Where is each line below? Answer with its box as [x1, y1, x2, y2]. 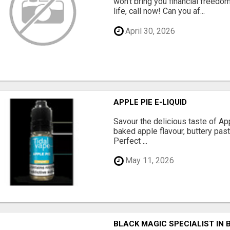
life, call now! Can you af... [113, 6, 205, 16]
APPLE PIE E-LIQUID [113, 97, 187, 107]
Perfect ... [113, 136, 148, 146]
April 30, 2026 [123, 26, 176, 36]
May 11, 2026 [123, 156, 175, 166]
